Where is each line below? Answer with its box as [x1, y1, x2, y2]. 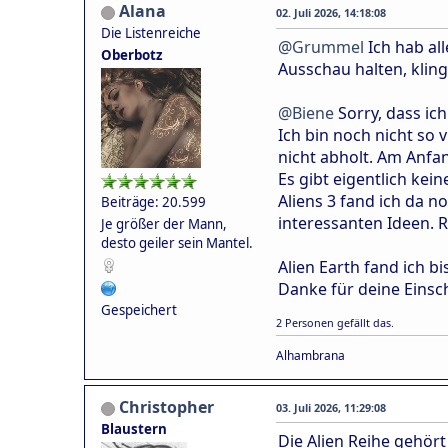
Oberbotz [101, 45, 163, 64]
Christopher [119, 395, 214, 418]
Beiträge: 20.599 [101, 192, 206, 211]
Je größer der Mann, [101, 214, 227, 233]
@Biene [278, 101, 334, 124]
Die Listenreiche [101, 23, 201, 42]
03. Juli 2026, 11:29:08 [276, 399, 386, 415]
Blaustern [101, 419, 167, 438]
